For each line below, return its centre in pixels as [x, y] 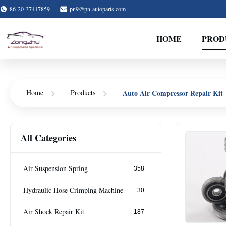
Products [83, 93]
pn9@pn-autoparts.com [98, 9]
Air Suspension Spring [55, 168]
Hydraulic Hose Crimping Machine [73, 190]
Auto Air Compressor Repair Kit [173, 93]
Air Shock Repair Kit [54, 212]
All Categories [48, 137]
